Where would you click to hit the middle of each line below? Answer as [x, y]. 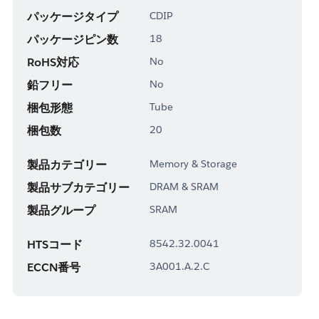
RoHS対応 [53, 62]
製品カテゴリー [67, 164]
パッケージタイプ [72, 16]
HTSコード [54, 244]
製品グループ [61, 210]
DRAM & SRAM [184, 186]
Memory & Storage [193, 163]
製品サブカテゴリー [78, 187]
